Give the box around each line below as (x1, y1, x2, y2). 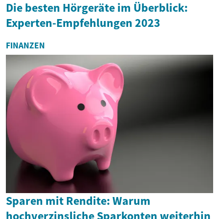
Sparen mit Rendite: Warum (6, 193, 151, 208)
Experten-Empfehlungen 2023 (6, 15, 160, 31)
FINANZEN (6, 40, 45, 51)
